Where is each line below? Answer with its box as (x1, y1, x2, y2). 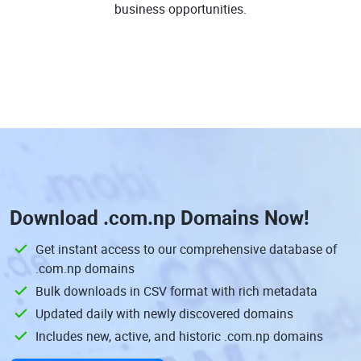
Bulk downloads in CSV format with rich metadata (35, 282, 317, 300)
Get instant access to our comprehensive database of (35, 240, 337, 258)
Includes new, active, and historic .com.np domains (35, 327, 323, 345)
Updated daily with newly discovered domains (35, 305, 293, 322)
